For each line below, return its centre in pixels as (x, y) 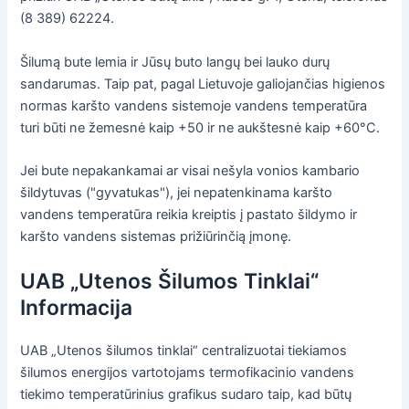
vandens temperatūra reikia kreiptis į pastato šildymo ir (189, 214)
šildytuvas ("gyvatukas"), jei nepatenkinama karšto (177, 192)
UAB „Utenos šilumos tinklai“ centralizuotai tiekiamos (184, 351)
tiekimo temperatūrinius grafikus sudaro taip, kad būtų (186, 395)
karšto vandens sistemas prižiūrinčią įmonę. (156, 236)
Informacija (77, 308)
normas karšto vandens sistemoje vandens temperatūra (194, 105)
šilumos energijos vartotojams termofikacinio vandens (188, 373)
